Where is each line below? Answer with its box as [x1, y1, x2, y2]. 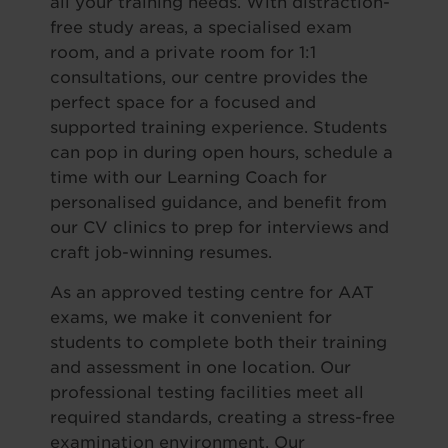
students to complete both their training [50, 333, 387, 352]
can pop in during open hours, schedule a [50, 143, 393, 162]
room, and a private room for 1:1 [50, 43, 316, 62]
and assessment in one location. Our [50, 358, 351, 377]
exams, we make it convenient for [50, 308, 332, 327]
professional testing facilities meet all [50, 383, 364, 402]
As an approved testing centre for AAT [50, 283, 374, 302]
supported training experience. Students [50, 118, 387, 137]
